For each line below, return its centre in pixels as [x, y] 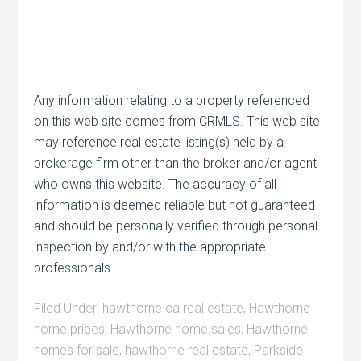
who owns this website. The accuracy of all [156, 184]
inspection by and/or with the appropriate [150, 247]
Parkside [279, 350]
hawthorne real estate [187, 350]
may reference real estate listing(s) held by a [159, 142]
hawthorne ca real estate [173, 308]
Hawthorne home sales [176, 329]
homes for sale [77, 350]
